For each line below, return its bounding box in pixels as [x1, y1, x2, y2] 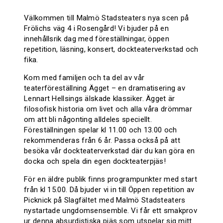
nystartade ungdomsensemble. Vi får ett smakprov [24, 206, 198, 216]
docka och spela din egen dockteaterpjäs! [24, 157, 168, 166]
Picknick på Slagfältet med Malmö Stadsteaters [24, 196, 186, 205]
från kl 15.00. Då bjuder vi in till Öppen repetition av [24, 185, 195, 195]
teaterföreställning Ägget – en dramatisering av [24, 84, 186, 93]
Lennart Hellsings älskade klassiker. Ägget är [24, 94, 175, 104]
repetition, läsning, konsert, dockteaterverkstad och [24, 45, 199, 54]
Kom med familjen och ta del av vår [24, 73, 145, 83]
